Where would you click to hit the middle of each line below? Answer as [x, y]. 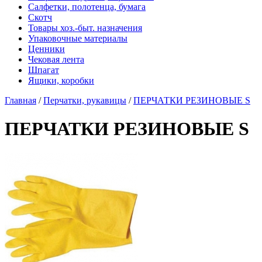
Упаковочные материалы [78, 38]
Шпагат [44, 70]
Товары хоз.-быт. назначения [85, 28]
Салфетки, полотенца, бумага [87, 7]
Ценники [46, 49]
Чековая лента [56, 59]
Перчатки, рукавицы [85, 100]
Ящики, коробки [61, 80]
